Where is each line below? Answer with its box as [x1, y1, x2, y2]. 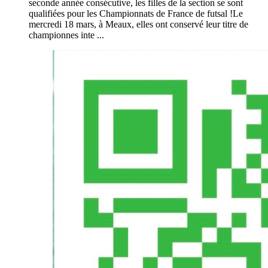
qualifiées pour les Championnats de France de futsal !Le [29, 8, 243, 19]
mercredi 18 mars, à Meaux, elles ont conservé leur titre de [29, 19, 248, 29]
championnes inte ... [29, 29, 104, 40]
